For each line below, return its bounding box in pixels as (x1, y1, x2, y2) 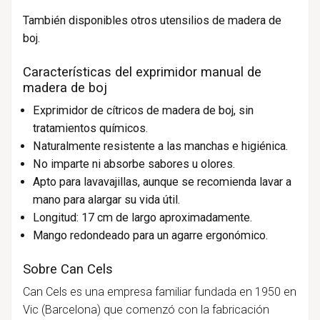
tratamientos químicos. (32, 121, 148, 136)
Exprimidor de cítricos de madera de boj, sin (32, 104, 254, 118)
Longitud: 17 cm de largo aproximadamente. (32, 211, 252, 225)
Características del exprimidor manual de (22, 64, 261, 81)
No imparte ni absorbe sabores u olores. (32, 157, 235, 171)
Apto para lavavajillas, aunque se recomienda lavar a (32, 175, 291, 189)
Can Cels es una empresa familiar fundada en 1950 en (22, 285, 296, 299)
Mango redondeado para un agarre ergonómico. (32, 229, 268, 243)
